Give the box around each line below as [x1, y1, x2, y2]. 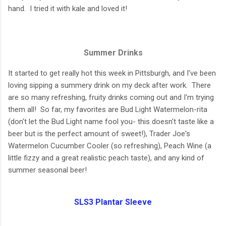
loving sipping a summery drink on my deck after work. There [8, 81, 211, 90]
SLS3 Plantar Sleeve [74, 197, 152, 207]
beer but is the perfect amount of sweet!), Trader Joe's [8, 129, 190, 139]
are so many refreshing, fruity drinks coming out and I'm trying [8, 93, 214, 102]
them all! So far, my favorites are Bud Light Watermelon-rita [8, 105, 207, 115]
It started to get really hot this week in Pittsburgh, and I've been [8, 69, 216, 78]
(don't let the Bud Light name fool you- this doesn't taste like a [8, 117, 214, 127]
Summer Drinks [83, 48, 143, 58]
